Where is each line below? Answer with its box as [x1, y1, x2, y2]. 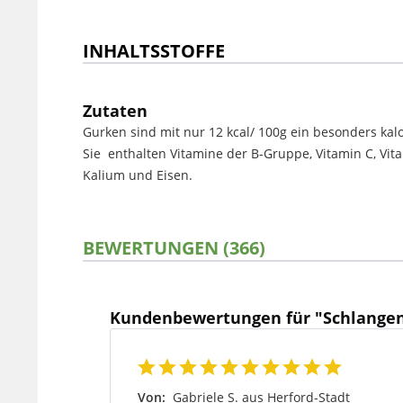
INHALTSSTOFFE [83, 38, 225, 63]
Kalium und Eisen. [83, 166, 193, 184]
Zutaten [83, 100, 148, 121]
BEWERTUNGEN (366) [83, 235, 265, 260]
